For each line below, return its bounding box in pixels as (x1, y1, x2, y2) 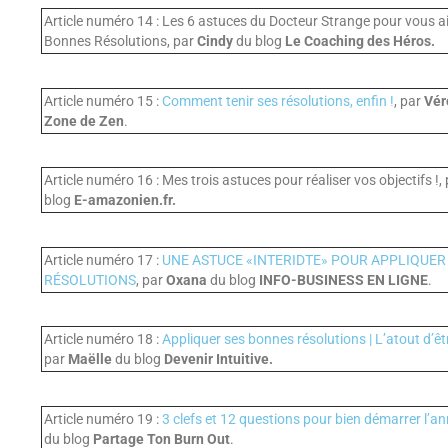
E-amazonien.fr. (73, 192, 176, 209)
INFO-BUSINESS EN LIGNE (258, 271, 428, 288)
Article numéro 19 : (43, 410, 162, 427)
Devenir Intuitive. (163, 351, 273, 368)
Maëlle (67, 351, 112, 368)
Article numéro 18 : (43, 331, 162, 348)
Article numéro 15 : (43, 92, 162, 109)
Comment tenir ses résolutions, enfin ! (161, 92, 394, 109)
